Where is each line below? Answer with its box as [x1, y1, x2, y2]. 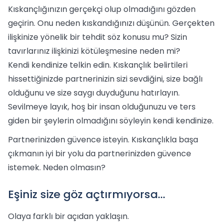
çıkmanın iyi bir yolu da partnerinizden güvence [8, 148, 191, 159]
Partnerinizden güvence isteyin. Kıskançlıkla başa [8, 134, 198, 145]
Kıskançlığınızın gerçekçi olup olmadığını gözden [8, 3, 196, 15]
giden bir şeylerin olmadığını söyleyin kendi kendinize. [8, 115, 214, 126]
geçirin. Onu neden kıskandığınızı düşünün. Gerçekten [8, 17, 215, 29]
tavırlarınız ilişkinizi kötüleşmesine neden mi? [8, 45, 180, 57]
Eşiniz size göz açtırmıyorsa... [8, 187, 165, 202]
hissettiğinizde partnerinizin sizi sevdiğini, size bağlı [8, 73, 203, 85]
